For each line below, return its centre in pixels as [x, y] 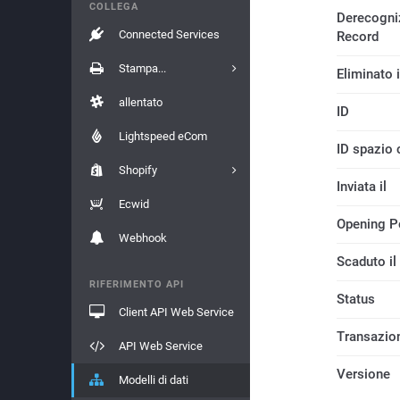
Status [356, 299]
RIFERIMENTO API [137, 284]
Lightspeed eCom [162, 136]
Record [358, 37]
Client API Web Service [176, 312]
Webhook [142, 238]
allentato [140, 102]
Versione [363, 374]
